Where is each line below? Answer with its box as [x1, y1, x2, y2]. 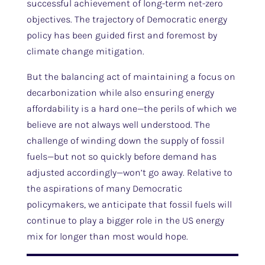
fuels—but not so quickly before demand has [26, 151, 216, 162]
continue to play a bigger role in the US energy [26, 215, 224, 226]
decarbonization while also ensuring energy [26, 87, 214, 98]
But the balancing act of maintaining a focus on [26, 71, 235, 82]
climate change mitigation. [26, 46, 144, 57]
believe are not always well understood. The [26, 119, 210, 130]
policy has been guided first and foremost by [26, 30, 217, 41]
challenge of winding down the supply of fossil [26, 135, 224, 146]
